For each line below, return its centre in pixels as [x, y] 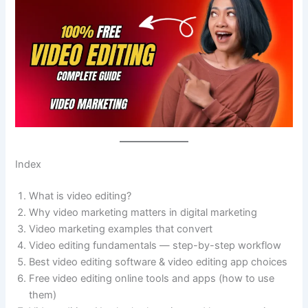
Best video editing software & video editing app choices [158, 262]
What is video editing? [80, 196]
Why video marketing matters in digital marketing [143, 212]
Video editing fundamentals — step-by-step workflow [155, 245]
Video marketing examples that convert [121, 229]
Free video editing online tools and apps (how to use [152, 278]
